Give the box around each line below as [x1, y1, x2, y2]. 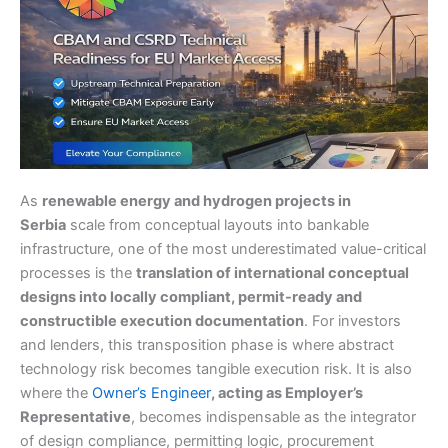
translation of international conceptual [136, 263, 409, 282]
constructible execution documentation [20, 311, 304, 330]
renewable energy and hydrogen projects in [42, 191, 351, 210]
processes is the [20, 263, 136, 282]
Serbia [20, 215, 66, 234]
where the [20, 383, 92, 402]
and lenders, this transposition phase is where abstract [20, 335, 394, 354]
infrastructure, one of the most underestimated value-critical [20, 239, 426, 258]
